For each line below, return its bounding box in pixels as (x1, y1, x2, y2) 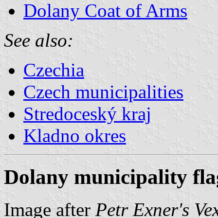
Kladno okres (23, 125, 126, 146)
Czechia (23, 59, 84, 80)
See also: (4, 29, 73, 51)
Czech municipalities (23, 81, 183, 102)
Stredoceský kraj (23, 103, 151, 124)
